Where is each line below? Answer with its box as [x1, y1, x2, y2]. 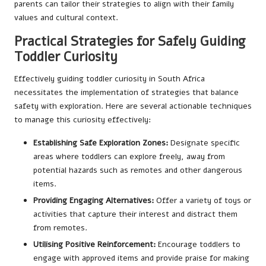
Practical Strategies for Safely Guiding [14, 32, 246, 51]
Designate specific [168, 137, 240, 149]
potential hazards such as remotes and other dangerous [33, 164, 242, 176]
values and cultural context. [14, 12, 118, 24]
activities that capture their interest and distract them [33, 208, 237, 220]
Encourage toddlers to [156, 239, 240, 251]
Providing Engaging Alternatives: [33, 195, 154, 207]
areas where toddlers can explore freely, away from [33, 151, 225, 163]
